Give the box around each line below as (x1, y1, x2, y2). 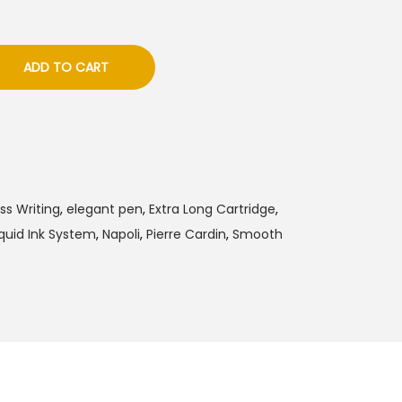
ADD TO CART (22, 58, 109, 76)
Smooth (232, 225, 283, 243)
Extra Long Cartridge (149, 200, 275, 218)
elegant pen (66, 200, 143, 218)
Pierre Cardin (146, 225, 226, 243)
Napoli (102, 225, 140, 243)
